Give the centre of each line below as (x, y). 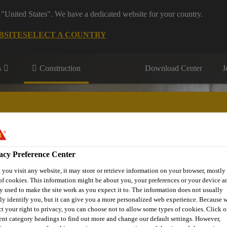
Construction (60, 68)
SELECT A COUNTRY (64, 34)
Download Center (174, 68)
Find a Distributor (112, 164)
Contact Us (174, 164)
